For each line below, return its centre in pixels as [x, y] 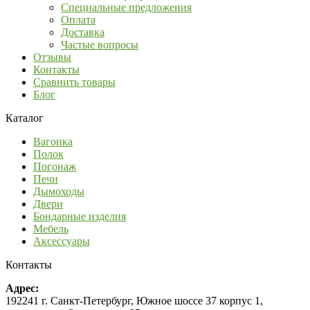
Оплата [78, 19]
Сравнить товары [74, 82]
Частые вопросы [100, 44]
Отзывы [52, 57]
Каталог [25, 118]
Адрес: [22, 288]
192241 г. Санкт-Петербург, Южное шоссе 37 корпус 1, [134, 300]
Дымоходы [59, 191]
